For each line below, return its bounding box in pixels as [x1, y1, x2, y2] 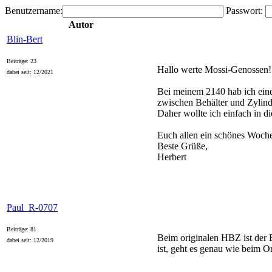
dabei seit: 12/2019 [7, 237, 53, 243]
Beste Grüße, [157, 141, 208, 151]
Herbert [157, 152, 186, 162]
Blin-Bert [7, 34, 42, 44]
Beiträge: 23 [7, 58, 36, 64]
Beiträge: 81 [7, 226, 36, 233]
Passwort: [223, 5, 265, 16]
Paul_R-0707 [7, 202, 58, 212]
